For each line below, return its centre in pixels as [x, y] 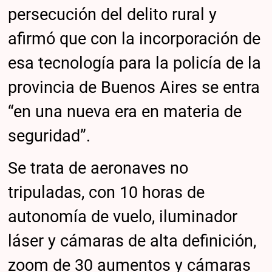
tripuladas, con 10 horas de [107, 193]
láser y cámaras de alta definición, [132, 241]
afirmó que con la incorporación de [134, 39]
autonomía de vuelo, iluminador [123, 217]
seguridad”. [49, 136]
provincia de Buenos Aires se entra [134, 88]
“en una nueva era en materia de [125, 112]
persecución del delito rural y [113, 15]
